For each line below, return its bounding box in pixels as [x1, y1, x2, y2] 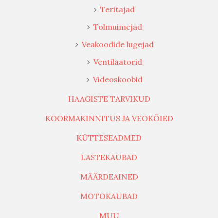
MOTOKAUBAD [80, 191, 138, 201]
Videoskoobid [92, 74, 143, 84]
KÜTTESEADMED [76, 132, 142, 143]
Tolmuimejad [93, 21, 142, 32]
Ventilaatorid [93, 56, 142, 67]
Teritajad [100, 4, 135, 14]
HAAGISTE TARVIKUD [68, 93, 150, 104]
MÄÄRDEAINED [80, 171, 138, 182]
